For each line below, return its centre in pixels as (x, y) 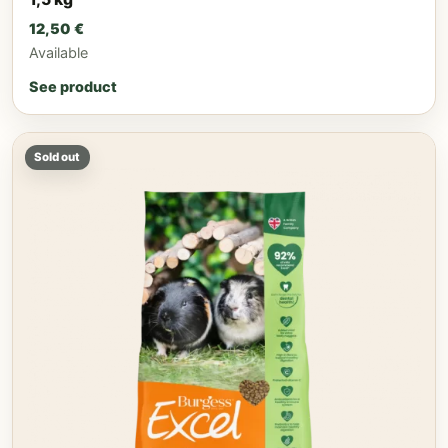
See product (73, 86)
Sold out (57, 156)
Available (58, 52)
